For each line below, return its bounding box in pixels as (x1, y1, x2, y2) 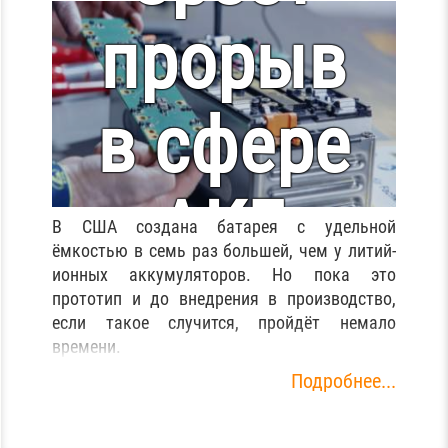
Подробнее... (290, 368, 396, 393)
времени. (52, 335, 122, 357)
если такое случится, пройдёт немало (52, 311, 396, 333)
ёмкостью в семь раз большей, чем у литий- (52, 239, 396, 261)
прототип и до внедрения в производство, (52, 287, 396, 309)
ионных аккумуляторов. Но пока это (52, 263, 396, 285)
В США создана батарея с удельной (52, 215, 396, 237)
